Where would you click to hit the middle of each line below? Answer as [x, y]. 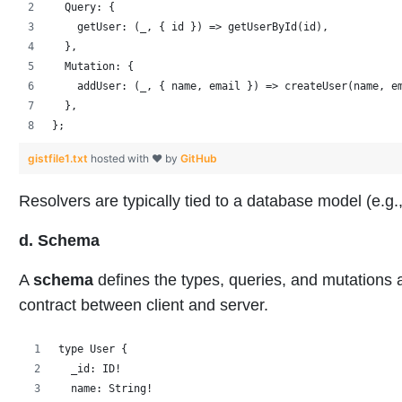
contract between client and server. [144, 305]
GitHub [199, 158]
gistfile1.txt [59, 158]
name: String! [105, 388]
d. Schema [59, 240]
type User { [93, 349]
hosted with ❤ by [135, 158]
